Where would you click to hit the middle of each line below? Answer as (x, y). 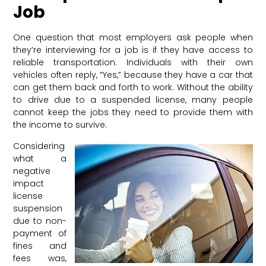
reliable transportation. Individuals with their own (133, 63)
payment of (40, 233)
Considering (39, 146)
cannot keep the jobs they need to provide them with (133, 113)
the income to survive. (60, 125)
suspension (38, 208)
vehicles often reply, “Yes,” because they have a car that (133, 75)
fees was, (40, 258)
